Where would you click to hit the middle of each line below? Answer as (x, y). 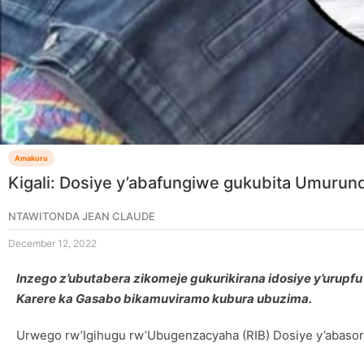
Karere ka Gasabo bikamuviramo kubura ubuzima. (164, 298)
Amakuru (31, 158)
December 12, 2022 (52, 243)
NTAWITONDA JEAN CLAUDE (82, 216)
